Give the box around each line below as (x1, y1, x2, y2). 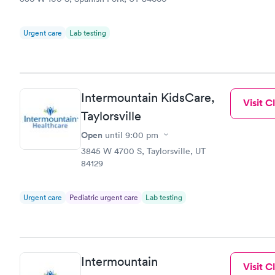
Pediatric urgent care (69, 192, 138, 203)
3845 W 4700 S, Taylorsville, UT (81, 145, 206, 157)
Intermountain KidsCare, (81, 90, 215, 105)
